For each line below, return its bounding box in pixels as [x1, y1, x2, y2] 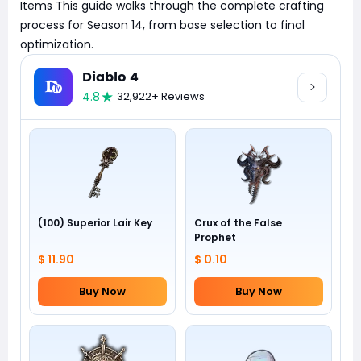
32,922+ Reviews [117, 89, 205, 104]
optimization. [20, 36, 93, 52]
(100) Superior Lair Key [38, 216, 152, 230]
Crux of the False [194, 216, 282, 230]
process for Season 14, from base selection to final [20, 17, 305, 33]
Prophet [194, 230, 236, 244]
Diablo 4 [82, 67, 139, 88]
